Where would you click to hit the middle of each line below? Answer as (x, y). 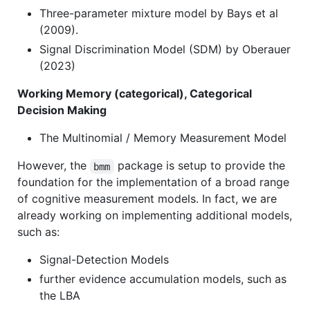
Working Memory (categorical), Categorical (135, 94)
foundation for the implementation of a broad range (153, 182)
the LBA (60, 296)
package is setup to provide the (201, 166)
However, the (54, 166)
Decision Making (62, 110)
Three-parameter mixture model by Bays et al (159, 13)
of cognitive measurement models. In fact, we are (147, 199)
